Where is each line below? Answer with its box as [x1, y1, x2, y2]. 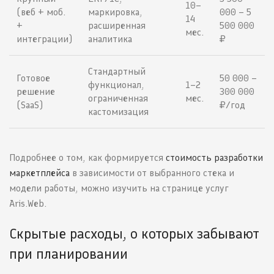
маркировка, [88, 6, 143, 18]
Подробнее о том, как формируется [9, 152, 166, 164]
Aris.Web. [9, 198, 46, 210]
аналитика [88, 33, 132, 45]
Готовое [17, 72, 50, 84]
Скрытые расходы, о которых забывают [9, 224, 259, 243]
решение [17, 86, 55, 98]
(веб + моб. [17, 6, 65, 18]
